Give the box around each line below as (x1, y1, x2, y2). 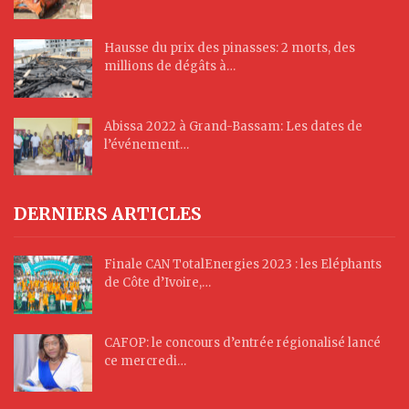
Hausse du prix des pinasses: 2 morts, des (104, 39, 355, 56)
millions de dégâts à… (104, 58, 236, 74)
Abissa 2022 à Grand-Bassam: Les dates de (104, 118, 362, 134)
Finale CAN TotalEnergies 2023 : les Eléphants (104, 256, 382, 272)
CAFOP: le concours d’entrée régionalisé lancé (104, 334, 381, 351)
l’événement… (104, 136, 189, 152)
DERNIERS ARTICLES (14, 203, 201, 225)
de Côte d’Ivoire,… (104, 274, 211, 290)
